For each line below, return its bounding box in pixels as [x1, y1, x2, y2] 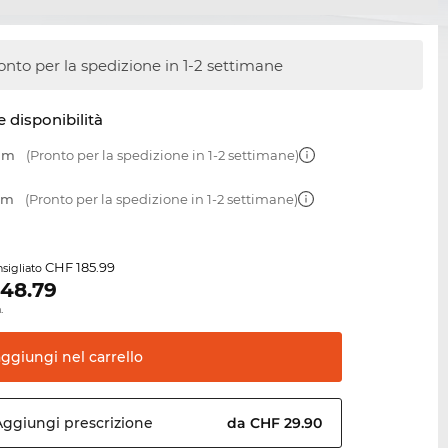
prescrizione [60, 414, 154, 433]
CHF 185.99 [45, 259, 116, 276]
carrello [85, 348, 144, 367]
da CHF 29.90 [227, 414, 327, 433]
